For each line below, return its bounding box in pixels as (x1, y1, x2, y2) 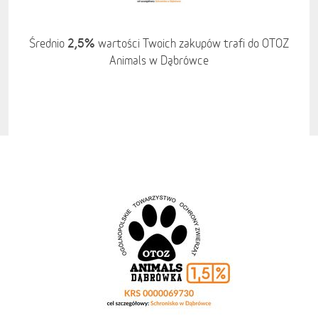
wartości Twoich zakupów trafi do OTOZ (95, 36, 289, 50)
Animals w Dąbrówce (109, 53, 209, 67)
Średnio (29, 36, 67, 50)
